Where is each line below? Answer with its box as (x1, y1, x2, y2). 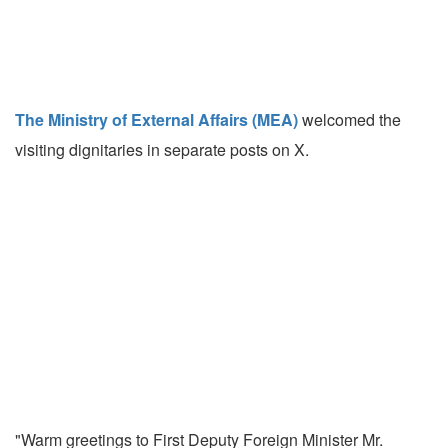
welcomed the (298, 108, 401, 132)
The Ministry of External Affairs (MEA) (15, 108, 298, 132)
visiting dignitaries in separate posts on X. (15, 138, 309, 162)
